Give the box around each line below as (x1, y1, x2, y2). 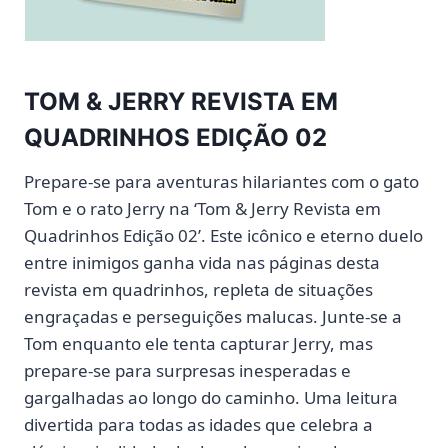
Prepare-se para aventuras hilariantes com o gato (24, 170, 419, 194)
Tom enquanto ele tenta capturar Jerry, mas (24, 332, 373, 356)
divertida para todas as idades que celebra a (24, 413, 373, 437)
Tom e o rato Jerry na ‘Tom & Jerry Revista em (24, 197, 381, 221)
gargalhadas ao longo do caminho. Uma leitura (24, 386, 398, 410)
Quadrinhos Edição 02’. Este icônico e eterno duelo (24, 224, 423, 248)
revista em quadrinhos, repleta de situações (24, 278, 373, 302)
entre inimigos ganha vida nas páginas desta (24, 251, 380, 275)
